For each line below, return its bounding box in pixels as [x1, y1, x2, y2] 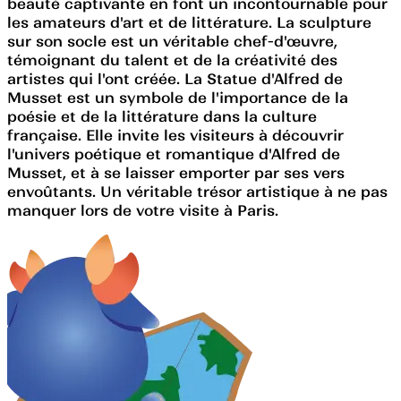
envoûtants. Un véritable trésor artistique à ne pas [7, 182, 388, 200]
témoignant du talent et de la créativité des [7, 50, 337, 69]
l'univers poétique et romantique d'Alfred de [7, 144, 340, 163]
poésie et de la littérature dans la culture [7, 107, 317, 125]
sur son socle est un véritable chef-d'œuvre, [7, 31, 337, 50]
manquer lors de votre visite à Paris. [7, 200, 278, 219]
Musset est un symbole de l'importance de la [7, 88, 348, 107]
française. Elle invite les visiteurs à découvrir [7, 125, 344, 144]
